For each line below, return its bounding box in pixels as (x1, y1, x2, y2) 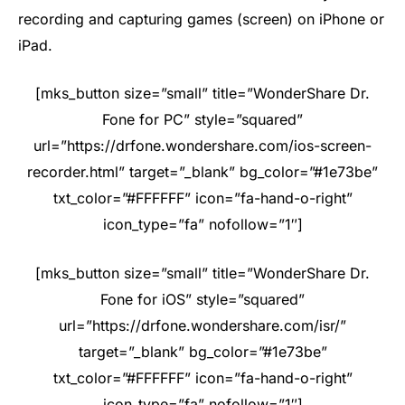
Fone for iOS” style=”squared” (100, 289, 305, 308)
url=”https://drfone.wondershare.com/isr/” (59, 316, 346, 334)
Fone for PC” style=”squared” (102, 110, 303, 129)
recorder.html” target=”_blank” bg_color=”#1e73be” (27, 163, 378, 182)
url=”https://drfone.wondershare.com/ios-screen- (33, 137, 372, 155)
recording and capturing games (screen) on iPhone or (18, 9, 384, 28)
